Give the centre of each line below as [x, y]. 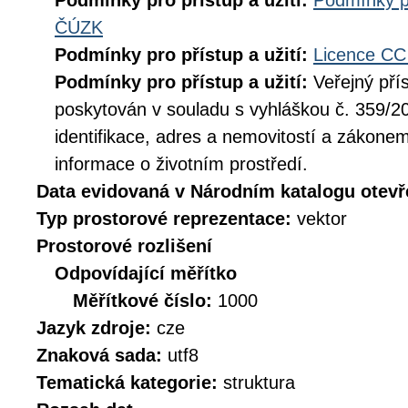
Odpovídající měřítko [146, 273]
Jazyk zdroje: [97, 328]
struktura [259, 382]
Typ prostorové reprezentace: [167, 219]
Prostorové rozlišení [124, 246]
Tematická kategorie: [130, 382]
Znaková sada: [102, 355]
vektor [322, 219]
